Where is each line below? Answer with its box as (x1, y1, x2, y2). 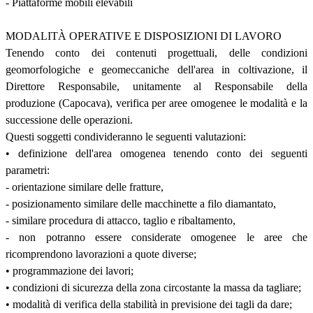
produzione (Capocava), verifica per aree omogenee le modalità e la (6, 96, 307, 109)
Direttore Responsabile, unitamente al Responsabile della (6, 80, 307, 92)
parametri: (6, 163, 50, 176)
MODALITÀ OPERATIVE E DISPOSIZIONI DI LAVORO (6, 29, 282, 42)
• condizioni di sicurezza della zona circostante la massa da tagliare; (6, 281, 301, 293)
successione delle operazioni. (6, 113, 133, 126)
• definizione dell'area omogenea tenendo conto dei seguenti (6, 147, 307, 159)
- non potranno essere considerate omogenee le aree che (6, 231, 307, 243)
